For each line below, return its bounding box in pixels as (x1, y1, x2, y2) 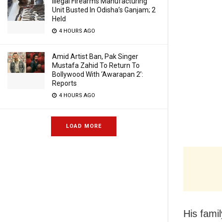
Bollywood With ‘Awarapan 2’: (52, 70, 143, 78)
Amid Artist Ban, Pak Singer (52, 53, 138, 60)
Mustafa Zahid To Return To (52, 61, 140, 69)
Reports (52, 79, 77, 87)
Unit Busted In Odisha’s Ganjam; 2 (52, 6, 156, 14)
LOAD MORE (66, 123, 102, 129)
